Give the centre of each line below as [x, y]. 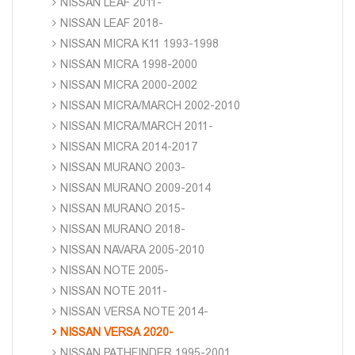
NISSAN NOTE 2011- [114, 290]
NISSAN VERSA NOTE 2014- [134, 311]
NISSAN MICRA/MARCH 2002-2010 [150, 105]
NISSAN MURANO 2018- [123, 229]
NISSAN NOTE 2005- [115, 270]
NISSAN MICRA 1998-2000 [129, 64]
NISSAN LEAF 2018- [112, 23]
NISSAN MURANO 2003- [123, 167]
